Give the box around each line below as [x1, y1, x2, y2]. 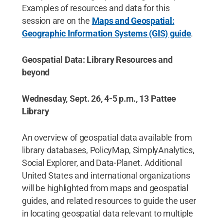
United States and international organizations [21, 170, 190, 181]
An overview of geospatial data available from [21, 132, 192, 143]
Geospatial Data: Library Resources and [21, 54, 173, 65]
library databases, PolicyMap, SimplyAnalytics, [21, 145, 195, 155]
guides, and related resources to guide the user [21, 196, 197, 206]
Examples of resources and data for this [21, 3, 170, 13]
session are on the [21, 16, 92, 26]
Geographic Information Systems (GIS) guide [21, 28, 191, 38]
